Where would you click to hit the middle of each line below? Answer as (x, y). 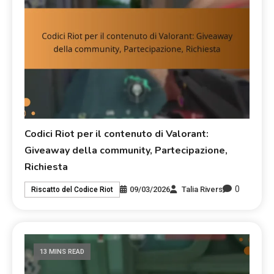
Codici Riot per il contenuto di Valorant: (117, 134)
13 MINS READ (62, 252)
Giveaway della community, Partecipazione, (126, 151)
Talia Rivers (202, 189)
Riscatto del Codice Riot (72, 189)
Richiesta (46, 167)
